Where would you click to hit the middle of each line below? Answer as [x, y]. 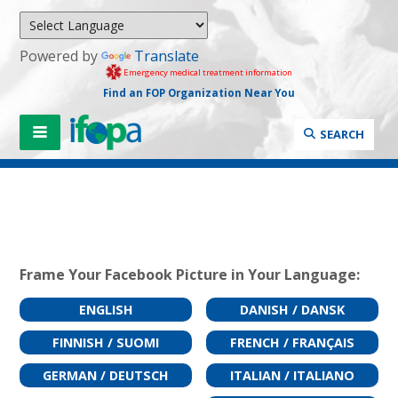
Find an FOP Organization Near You [199, 92]
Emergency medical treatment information [207, 72]
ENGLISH [106, 309]
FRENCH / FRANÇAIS [292, 342]
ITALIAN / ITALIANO [292, 375]
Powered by [61, 56]
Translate [167, 56]
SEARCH [342, 134]
